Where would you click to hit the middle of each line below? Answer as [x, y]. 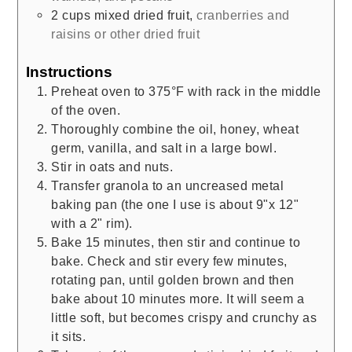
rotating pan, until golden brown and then [173, 279]
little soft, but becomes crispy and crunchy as [184, 317]
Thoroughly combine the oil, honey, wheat [175, 128]
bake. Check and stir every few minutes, [169, 260]
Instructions [70, 71]
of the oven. [86, 110]
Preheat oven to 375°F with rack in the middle [186, 91]
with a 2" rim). [92, 223]
